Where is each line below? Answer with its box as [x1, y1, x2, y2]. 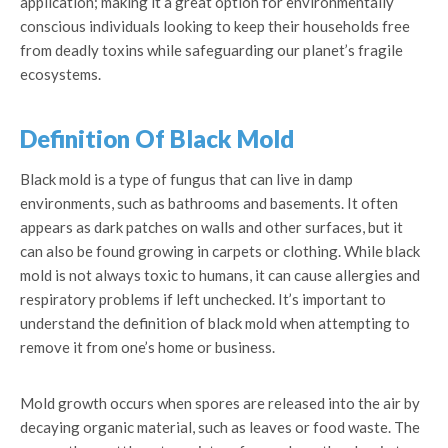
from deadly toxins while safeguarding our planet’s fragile [20, 41, 403, 59]
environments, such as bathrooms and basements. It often [20, 194, 398, 212]
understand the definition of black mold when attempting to [20, 314, 410, 332]
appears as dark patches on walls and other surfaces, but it [20, 218, 403, 236]
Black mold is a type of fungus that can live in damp [20, 170, 353, 188]
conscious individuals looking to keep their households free [20, 17, 410, 35]
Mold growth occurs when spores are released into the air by [20, 394, 420, 412]
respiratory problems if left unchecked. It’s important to [20, 290, 386, 308]
